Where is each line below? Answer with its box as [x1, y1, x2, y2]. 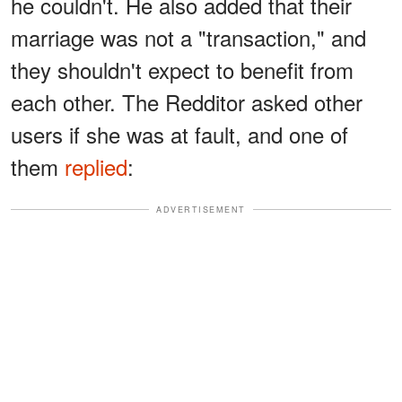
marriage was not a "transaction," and [11, 21, 366, 53]
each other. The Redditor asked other [11, 85, 363, 118]
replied [65, 150, 127, 182]
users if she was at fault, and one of [11, 118, 348, 150]
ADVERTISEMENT [156, 203, 246, 215]
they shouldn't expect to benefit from [11, 53, 354, 85]
